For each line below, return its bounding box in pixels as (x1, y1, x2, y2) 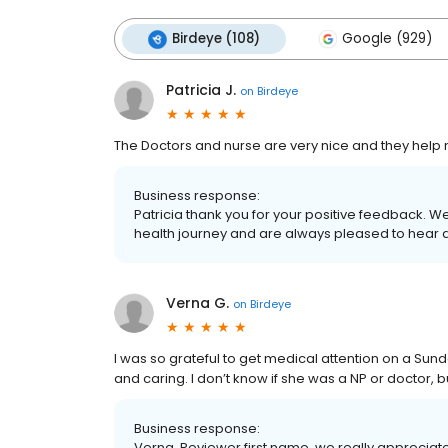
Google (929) (342, 29, 432, 48)
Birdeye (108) (172, 29, 260, 48)
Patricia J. (166, 80, 236, 100)
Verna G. (166, 293, 229, 313)
